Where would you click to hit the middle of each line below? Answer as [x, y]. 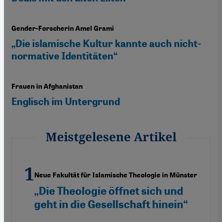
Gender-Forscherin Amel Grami [63, 28]
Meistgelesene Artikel [111, 136]
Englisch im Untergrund [66, 101]
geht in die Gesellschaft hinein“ [111, 204]
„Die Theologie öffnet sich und [109, 191]
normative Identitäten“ [64, 56]
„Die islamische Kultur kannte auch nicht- [106, 43]
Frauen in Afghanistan [47, 86]
